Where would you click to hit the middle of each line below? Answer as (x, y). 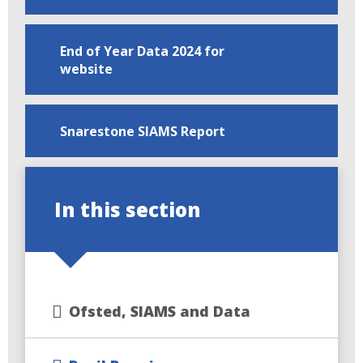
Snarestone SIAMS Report (142, 131)
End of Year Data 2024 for (142, 51)
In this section (128, 210)
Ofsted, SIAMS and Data (160, 311)
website (86, 68)
